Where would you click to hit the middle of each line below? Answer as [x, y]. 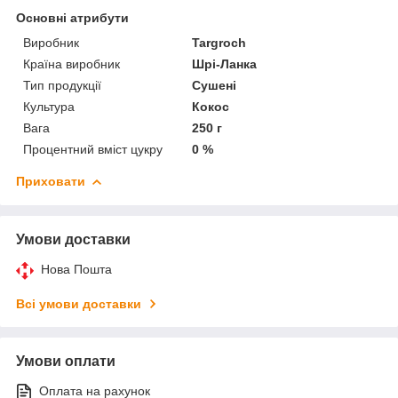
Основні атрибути [72, 17]
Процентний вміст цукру [93, 149]
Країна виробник [72, 64]
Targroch [219, 42]
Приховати [51, 181]
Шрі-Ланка [225, 64]
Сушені [215, 85]
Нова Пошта [76, 269]
